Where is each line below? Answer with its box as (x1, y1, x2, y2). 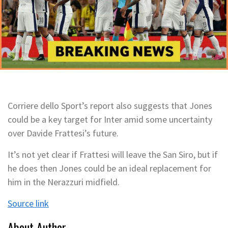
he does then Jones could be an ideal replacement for (8, 162, 211, 174)
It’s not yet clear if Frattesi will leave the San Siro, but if (8, 148, 218, 160)
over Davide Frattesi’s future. (8, 127, 119, 139)
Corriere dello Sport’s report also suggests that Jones (8, 99, 212, 111)
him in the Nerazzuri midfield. (8, 176, 120, 188)
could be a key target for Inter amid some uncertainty (8, 113, 212, 125)
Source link (8, 197, 49, 209)
